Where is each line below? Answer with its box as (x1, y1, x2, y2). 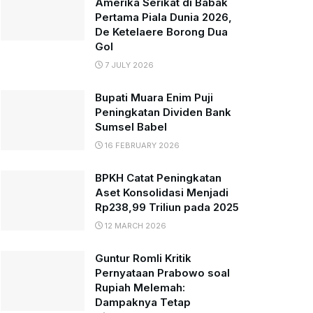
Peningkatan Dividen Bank (95, 105, 231, 119)
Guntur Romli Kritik (95, 252, 191, 265)
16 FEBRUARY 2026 (103, 140, 180, 150)
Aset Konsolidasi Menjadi (95, 186, 228, 199)
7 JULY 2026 (103, 60, 154, 70)
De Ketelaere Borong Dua (95, 25, 228, 38)
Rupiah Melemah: (95, 281, 185, 294)
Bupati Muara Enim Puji (95, 91, 213, 104)
